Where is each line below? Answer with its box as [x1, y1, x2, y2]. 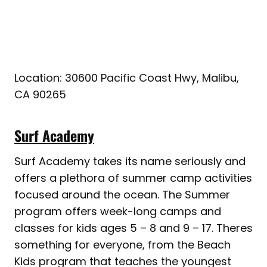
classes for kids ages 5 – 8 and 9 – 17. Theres [14, 221, 253, 236]
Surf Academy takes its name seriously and [14, 154, 246, 169]
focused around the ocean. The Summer [14, 187, 230, 203]
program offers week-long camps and [14, 204, 221, 219]
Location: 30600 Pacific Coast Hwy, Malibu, [14, 70, 239, 86]
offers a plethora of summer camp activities [14, 170, 252, 186]
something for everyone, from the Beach [14, 237, 231, 253]
